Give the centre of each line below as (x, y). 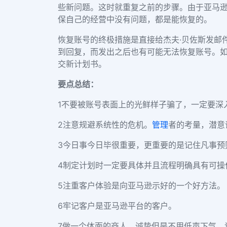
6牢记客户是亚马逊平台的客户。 (117, 205)
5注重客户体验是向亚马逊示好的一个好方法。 (141, 185)
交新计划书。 (83, 64)
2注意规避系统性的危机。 (105, 124)
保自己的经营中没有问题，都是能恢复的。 (136, 19)
